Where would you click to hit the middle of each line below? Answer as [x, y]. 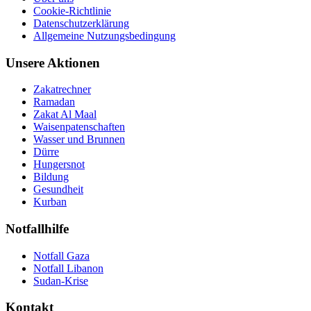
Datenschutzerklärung [81, 23]
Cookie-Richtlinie [72, 10]
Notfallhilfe [37, 229]
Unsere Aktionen [53, 62]
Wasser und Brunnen [79, 140]
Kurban [50, 202]
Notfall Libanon [68, 268]
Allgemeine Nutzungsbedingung [104, 35]
